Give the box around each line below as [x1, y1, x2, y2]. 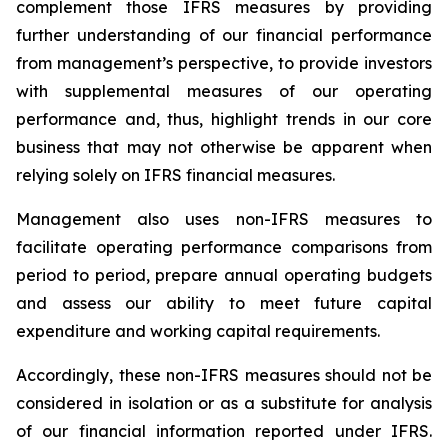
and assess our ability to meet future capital [16, 293, 432, 313]
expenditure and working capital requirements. [16, 321, 380, 341]
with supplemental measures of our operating [16, 81, 432, 101]
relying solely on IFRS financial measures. [16, 165, 335, 185]
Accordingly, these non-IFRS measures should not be [16, 365, 432, 385]
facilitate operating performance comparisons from [16, 237, 432, 257]
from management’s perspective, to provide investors [16, 53, 432, 73]
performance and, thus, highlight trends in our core [16, 109, 432, 129]
